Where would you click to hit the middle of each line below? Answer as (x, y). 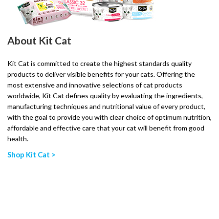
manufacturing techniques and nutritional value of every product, (106, 106)
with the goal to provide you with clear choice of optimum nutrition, (109, 117)
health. (18, 139)
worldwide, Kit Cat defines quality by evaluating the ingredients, (105, 96)
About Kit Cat (39, 40)
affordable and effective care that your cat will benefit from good (106, 128)
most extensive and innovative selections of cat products (95, 85)
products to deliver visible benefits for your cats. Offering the (101, 74)
